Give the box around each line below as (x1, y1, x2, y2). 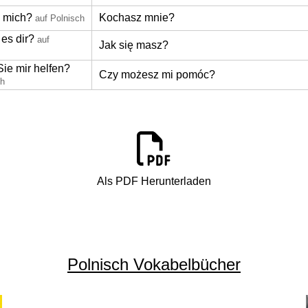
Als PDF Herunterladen (97, 175, 211, 187)
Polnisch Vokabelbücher (67, 254, 241, 274)
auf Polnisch (35, 13, 85, 23)
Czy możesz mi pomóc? (99, 69, 215, 80)
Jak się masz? (99, 39, 168, 51)
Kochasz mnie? (99, 12, 175, 23)
